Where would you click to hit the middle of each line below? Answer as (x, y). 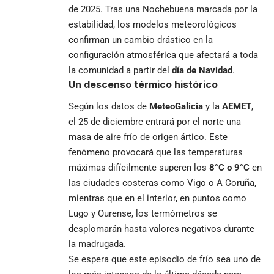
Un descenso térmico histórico (143, 84)
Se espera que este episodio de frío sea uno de (165, 259)
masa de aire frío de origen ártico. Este (148, 137)
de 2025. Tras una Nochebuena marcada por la (163, 9)
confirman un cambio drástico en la (141, 39)
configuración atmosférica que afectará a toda (163, 55)
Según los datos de (109, 106)
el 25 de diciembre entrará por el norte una (155, 121)
